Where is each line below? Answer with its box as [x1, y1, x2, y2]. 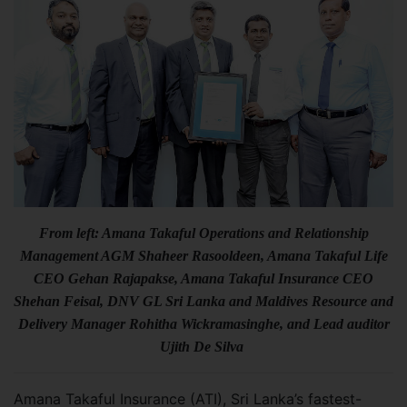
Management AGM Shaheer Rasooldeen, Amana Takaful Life [19, 248, 388, 264]
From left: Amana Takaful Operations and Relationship [38, 225, 369, 242]
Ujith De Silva [160, 339, 247, 355]
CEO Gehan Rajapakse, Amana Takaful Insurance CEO [34, 271, 373, 287]
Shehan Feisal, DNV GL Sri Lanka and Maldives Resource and [14, 293, 393, 310]
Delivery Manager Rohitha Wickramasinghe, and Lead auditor [17, 316, 390, 333]
